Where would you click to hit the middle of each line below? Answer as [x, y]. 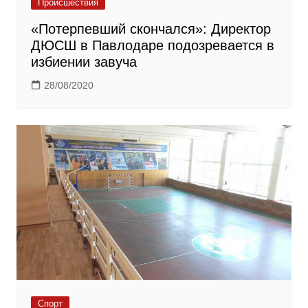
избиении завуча [84, 62]
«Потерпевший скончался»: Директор [151, 29]
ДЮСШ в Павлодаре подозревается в [152, 46]
